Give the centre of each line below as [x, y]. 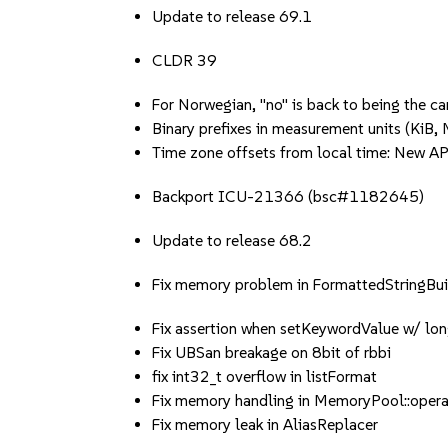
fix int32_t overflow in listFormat [265, 376]
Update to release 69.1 [232, 16]
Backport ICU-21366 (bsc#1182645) [288, 196]
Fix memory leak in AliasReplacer [265, 424]
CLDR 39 [185, 60]
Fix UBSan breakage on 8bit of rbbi [272, 352]
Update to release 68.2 [232, 240]
